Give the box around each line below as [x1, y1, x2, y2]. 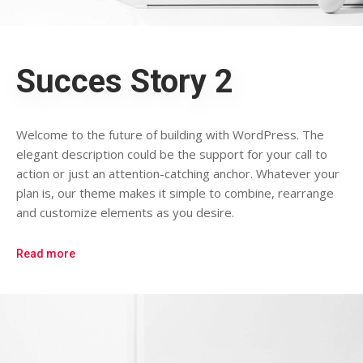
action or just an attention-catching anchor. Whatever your [16, 164, 340, 181]
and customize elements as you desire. [16, 203, 234, 220]
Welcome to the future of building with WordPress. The [16, 126, 324, 143]
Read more [16, 247, 75, 261]
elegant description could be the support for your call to [16, 145, 327, 162]
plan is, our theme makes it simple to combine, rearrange [16, 184, 334, 201]
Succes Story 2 [16, 62, 233, 100]
